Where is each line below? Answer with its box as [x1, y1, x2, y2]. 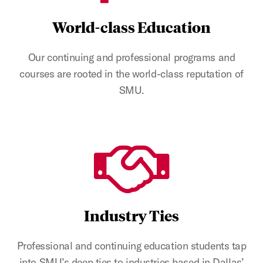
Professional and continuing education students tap [16, 239, 247, 253]
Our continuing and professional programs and [28, 50, 235, 65]
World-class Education [52, 17, 211, 37]
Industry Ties [84, 205, 179, 225]
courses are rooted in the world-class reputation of [19, 67, 244, 81]
